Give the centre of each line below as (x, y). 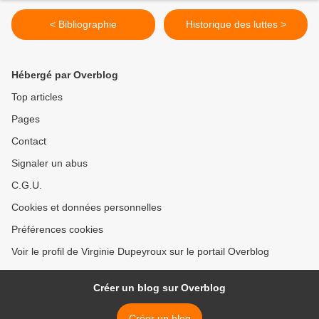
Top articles (37, 97)
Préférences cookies (57, 230)
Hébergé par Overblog (65, 75)
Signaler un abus (49, 163)
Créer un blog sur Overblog (159, 288)
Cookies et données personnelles (87, 208)
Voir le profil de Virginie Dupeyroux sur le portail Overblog (140, 252)
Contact (29, 141)
